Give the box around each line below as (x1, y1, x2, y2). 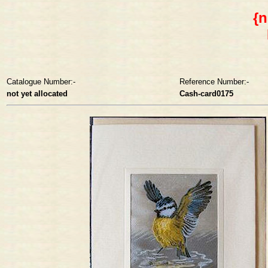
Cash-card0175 (179, 89, 233, 98)
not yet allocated (7, 89, 68, 98)
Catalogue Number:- (7, 77, 75, 86)
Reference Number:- (179, 77, 249, 86)
